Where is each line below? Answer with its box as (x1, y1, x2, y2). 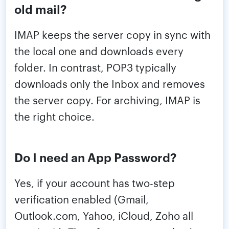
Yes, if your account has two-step (14, 175, 175, 190)
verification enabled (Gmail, (14, 192, 149, 207)
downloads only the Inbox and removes (14, 76, 205, 91)
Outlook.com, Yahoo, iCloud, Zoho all (14, 208, 193, 223)
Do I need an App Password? (14, 149, 177, 166)
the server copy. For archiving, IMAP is (14, 93, 200, 107)
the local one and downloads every (14, 43, 184, 58)
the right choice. (14, 109, 95, 124)
